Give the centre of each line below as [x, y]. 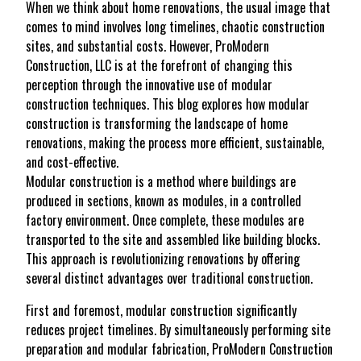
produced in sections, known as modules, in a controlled [164, 201]
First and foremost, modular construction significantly [161, 311]
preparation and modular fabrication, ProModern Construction [179, 349]
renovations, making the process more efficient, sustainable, [175, 143]
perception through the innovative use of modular [149, 85]
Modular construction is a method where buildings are [161, 182]
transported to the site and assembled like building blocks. [173, 240]
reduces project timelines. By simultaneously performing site [178, 330]
